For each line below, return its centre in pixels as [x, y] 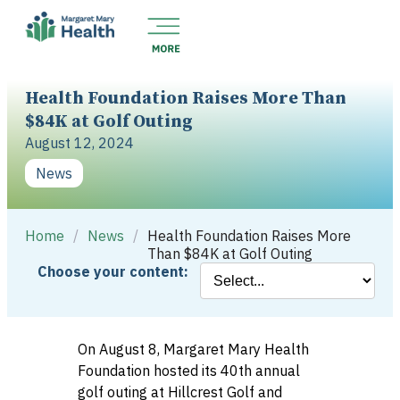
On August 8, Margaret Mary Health [193, 349]
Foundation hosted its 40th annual [188, 371]
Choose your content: [112, 271]
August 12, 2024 [79, 143]
